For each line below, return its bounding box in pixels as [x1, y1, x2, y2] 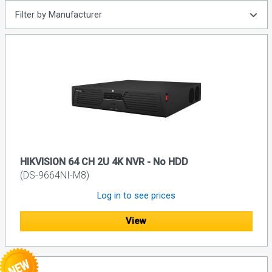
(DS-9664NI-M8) [19, 169, 89, 182]
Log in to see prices [97, 190, 175, 202]
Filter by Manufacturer [15, 9, 102, 21]
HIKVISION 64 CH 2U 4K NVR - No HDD [19, 156, 188, 168]
